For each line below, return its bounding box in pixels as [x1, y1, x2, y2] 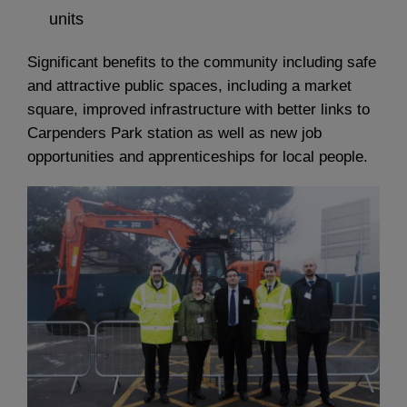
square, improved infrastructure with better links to [27, 100, 370, 118]
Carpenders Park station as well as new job [27, 124, 322, 142]
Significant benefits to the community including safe [27, 53, 376, 71]
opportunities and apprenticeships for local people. [27, 147, 368, 165]
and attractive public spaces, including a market [27, 76, 352, 94]
